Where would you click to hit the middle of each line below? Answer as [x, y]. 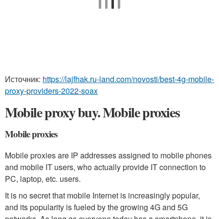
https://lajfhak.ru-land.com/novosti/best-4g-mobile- [128, 79]
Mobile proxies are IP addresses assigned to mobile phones [108, 155]
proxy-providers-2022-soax [51, 91]
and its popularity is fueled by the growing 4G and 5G [96, 207]
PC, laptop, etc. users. [43, 179]
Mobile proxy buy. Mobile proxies [92, 112]
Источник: [24, 79]
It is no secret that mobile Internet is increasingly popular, [102, 196]
